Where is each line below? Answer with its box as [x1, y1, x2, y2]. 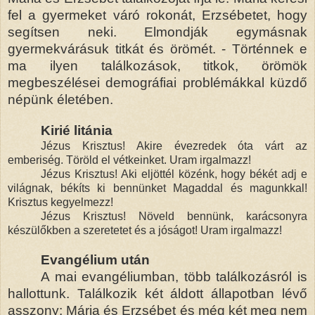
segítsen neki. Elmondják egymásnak [8, 24, 307, 39]
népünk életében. [8, 91, 113, 107]
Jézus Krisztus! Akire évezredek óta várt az [41, 139, 307, 152]
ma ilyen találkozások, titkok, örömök [8, 58, 307, 73]
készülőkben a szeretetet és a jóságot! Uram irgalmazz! [8, 224, 282, 236]
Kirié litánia [41, 122, 113, 138]
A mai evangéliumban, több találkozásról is [41, 269, 307, 284]
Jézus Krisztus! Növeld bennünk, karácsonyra [41, 210, 307, 222]
